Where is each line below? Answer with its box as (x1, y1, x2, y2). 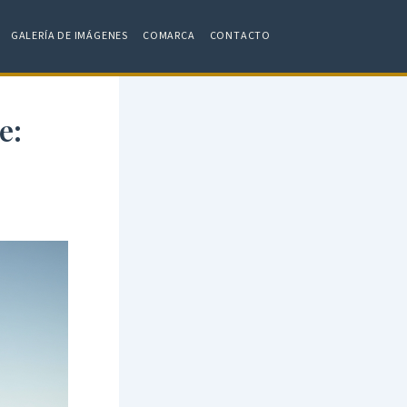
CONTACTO (209, 28, 271, 44)
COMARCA (142, 28, 195, 44)
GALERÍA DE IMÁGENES (10, 28, 128, 44)
